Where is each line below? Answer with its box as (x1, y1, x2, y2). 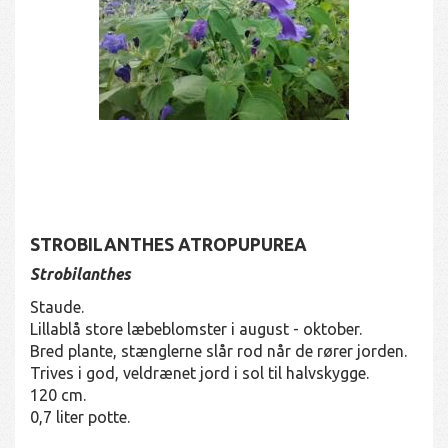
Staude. (30, 297, 84, 316)
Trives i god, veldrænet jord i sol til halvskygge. (30, 363, 369, 382)
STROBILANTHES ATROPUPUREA (30, 234, 307, 254)
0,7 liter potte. (30, 407, 130, 426)
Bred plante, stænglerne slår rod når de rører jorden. (30, 341, 407, 360)
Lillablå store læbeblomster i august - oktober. (30, 319, 362, 338)
